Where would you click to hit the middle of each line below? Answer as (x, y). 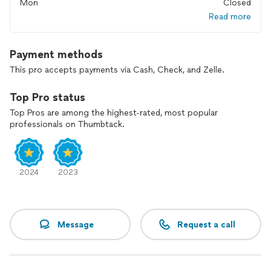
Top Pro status (47, 97)
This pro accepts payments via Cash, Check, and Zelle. (117, 70)
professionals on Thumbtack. (67, 124)
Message (76, 224)
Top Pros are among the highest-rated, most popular (114, 113)
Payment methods (56, 54)
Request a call (206, 224)
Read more (230, 17)
